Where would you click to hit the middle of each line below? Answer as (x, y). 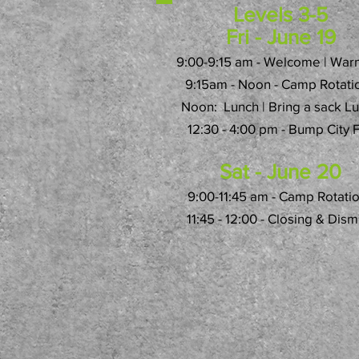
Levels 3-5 (280, 14)
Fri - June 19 (280, 37)
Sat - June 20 (280, 171)
